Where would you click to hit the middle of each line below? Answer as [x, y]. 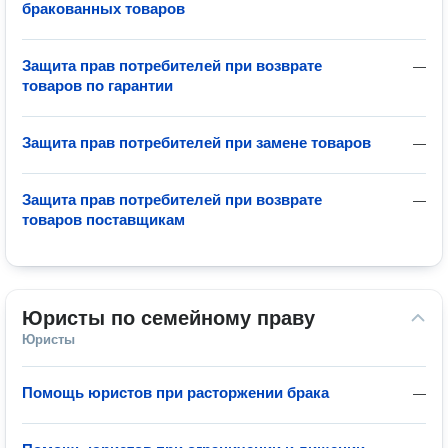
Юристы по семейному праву [168, 318]
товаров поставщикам [103, 219]
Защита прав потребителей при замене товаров [196, 142]
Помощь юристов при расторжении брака [175, 392]
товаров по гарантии [97, 85]
